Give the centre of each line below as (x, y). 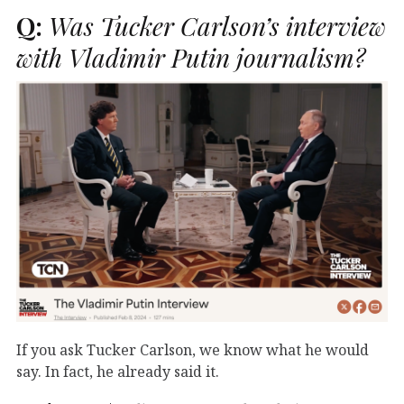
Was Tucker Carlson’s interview (214, 25)
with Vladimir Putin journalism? (191, 57)
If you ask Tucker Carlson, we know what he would (193, 349)
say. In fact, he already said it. (118, 371)
